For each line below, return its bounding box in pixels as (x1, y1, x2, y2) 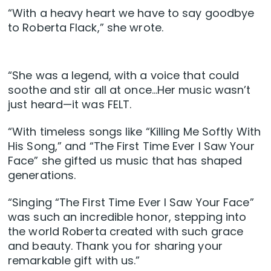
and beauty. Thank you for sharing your (8, 238, 223, 254)
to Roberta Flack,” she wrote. (8, 20, 163, 36)
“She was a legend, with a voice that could (8, 68, 240, 83)
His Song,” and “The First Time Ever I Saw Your (8, 139, 255, 154)
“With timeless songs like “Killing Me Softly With (8, 124, 261, 140)
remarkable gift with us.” (8, 253, 140, 269)
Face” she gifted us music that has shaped (8, 153, 243, 169)
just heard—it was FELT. (8, 97, 132, 113)
